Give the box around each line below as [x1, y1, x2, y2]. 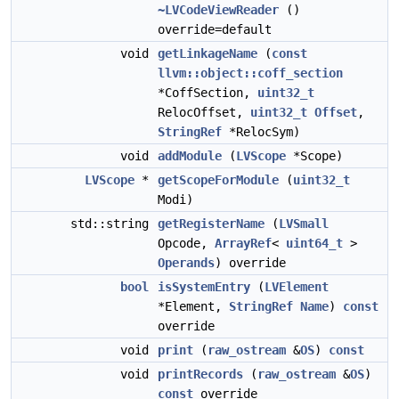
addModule [158, 149, 222, 163]
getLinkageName [158, 46, 257, 61]
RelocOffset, [158, 105, 250, 119]
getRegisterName [158, 216, 265, 231]
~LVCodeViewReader [158, 3, 279, 17]
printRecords [158, 367, 243, 381]
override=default [158, 22, 272, 37]
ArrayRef [215, 236, 272, 250]
